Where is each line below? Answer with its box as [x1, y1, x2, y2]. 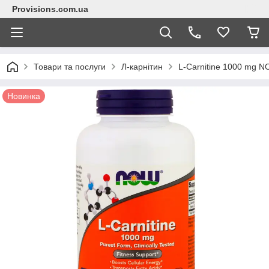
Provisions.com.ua [12, 4, 88, 14]
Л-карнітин [121, 62, 163, 71]
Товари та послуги [34, 62, 106, 71]
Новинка [7, 91, 40, 101]
